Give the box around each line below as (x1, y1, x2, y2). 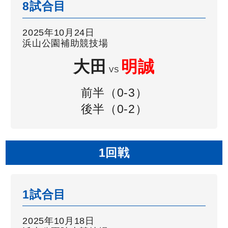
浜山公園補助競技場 (22, 38, 108, 49)
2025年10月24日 (22, 27, 95, 38)
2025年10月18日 (22, 215, 95, 226)
